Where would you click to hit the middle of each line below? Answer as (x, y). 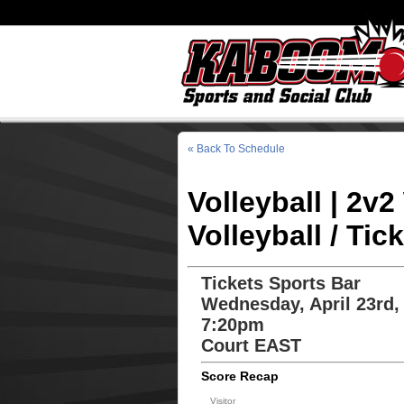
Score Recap (239, 376)
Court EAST (251, 345)
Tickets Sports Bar (280, 283)
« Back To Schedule (236, 149)
